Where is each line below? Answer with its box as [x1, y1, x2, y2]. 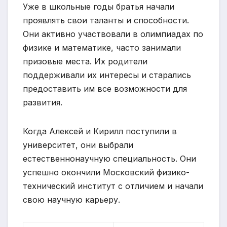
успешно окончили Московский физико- [23, 167, 190, 177]
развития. [23, 97, 62, 107]
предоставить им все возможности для [23, 83, 187, 94]
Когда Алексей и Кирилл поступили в [23, 126, 177, 136]
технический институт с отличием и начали [23, 180, 203, 191]
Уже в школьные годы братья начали [23, 1, 174, 12]
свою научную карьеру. [23, 194, 120, 205]
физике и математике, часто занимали [23, 42, 181, 53]
